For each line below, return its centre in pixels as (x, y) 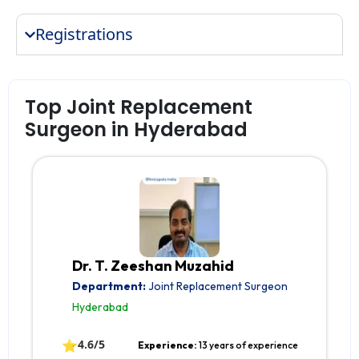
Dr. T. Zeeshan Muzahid (153, 266)
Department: (109, 286)
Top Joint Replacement (139, 107)
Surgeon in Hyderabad (136, 130)
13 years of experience (248, 345)
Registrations (85, 34)
